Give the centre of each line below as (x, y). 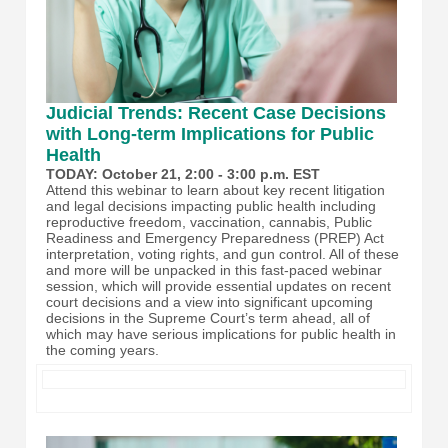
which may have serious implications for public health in (221, 334)
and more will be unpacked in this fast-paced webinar (214, 270)
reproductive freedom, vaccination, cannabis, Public (209, 222)
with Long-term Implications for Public (210, 134)
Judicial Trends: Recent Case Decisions (216, 113)
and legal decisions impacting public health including (211, 206)
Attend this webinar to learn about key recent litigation (215, 190)
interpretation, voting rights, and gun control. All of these (222, 254)
